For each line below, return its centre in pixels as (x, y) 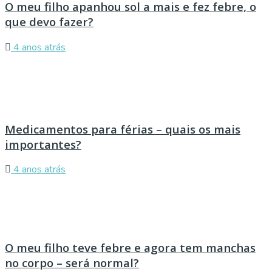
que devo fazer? (49, 22)
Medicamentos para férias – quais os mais (123, 129)
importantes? (43, 144)
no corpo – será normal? (72, 263)
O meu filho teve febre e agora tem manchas (130, 248)
